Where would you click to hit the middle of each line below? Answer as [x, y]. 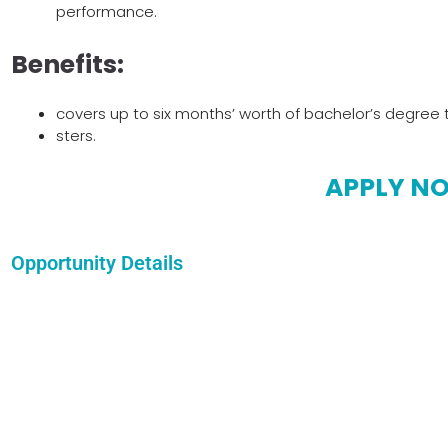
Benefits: [67, 64]
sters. [76, 135]
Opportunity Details [97, 263]
